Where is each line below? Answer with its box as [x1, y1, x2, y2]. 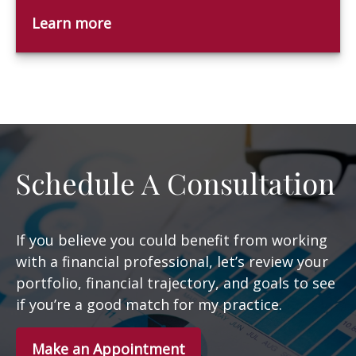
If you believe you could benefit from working [16, 230, 327, 250]
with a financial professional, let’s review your [16, 252, 328, 271]
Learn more [32, 14, 111, 33]
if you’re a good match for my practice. [16, 295, 282, 314]
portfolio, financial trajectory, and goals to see [16, 273, 335, 292]
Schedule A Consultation [16, 164, 335, 202]
